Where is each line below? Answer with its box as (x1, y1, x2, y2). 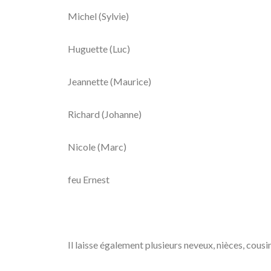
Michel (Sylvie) (68, 10, 129, 22)
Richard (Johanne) (68, 108, 142, 120)
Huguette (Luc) (68, 43, 130, 54)
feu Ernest (68, 174, 109, 185)
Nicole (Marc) (68, 141, 126, 152)
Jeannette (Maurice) (68, 76, 151, 87)
